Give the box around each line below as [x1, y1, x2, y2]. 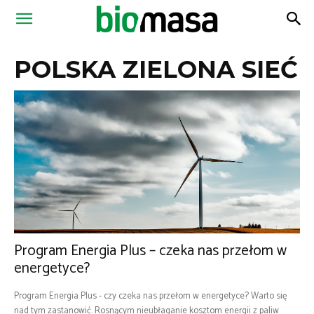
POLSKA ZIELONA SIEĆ [14, 55, 298, 84]
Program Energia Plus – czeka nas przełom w [14, 239, 287, 263]
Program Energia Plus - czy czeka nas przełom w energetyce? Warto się [14, 289, 287, 303]
